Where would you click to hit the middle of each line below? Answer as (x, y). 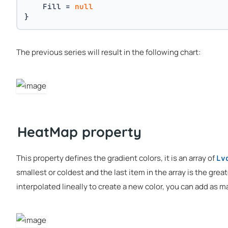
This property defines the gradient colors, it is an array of (116, 158)
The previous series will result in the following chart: (108, 52)
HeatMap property (79, 132)
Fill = (50, 6)
